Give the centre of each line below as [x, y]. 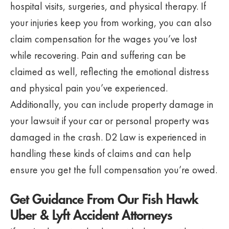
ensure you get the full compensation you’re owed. [114, 170]
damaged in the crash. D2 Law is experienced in [108, 137]
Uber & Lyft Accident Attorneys [91, 216]
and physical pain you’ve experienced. [89, 88]
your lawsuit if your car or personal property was [110, 121]
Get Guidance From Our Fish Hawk [104, 200]
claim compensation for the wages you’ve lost [104, 39]
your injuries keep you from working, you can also [111, 22]
